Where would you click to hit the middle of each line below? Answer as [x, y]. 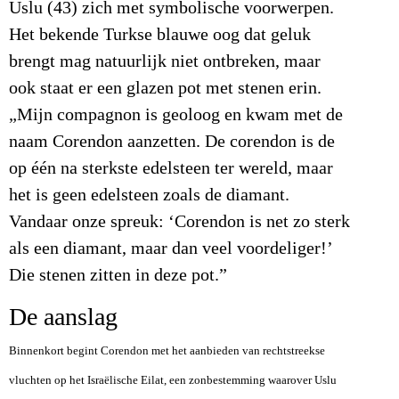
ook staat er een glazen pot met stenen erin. [165, 89]
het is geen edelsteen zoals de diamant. [149, 195]
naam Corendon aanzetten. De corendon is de [172, 142]
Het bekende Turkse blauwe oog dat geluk [160, 35]
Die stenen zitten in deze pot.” [118, 276]
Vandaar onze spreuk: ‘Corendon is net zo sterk [179, 222]
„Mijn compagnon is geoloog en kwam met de [176, 115]
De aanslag [63, 316]
